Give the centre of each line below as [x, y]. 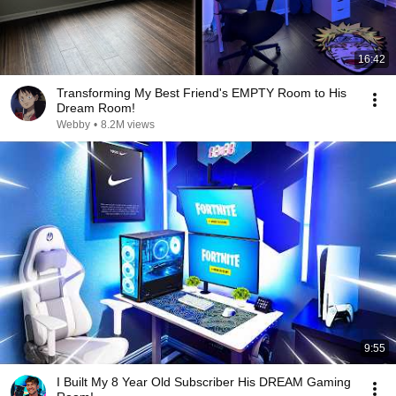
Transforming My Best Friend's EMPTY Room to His [202, 93]
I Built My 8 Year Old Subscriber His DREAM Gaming [204, 382]
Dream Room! [96, 108]
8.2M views [128, 125]
